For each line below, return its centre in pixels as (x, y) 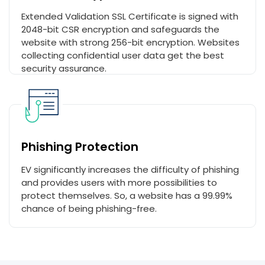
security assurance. (64, 68)
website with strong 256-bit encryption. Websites (130, 42)
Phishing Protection (80, 147)
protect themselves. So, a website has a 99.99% (127, 195)
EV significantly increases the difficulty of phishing (130, 169)
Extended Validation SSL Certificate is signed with (130, 16)
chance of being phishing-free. (89, 209)
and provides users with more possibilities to (119, 182)
